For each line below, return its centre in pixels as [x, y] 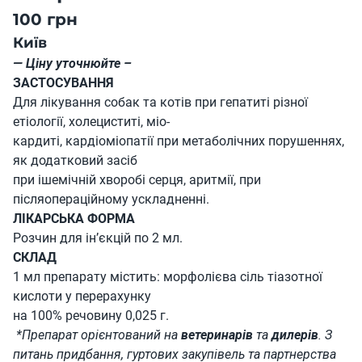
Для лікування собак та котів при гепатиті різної [160, 103]
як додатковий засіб [75, 161]
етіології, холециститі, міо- [91, 122]
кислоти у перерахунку [82, 297]
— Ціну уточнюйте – [72, 64]
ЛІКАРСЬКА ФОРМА [74, 219]
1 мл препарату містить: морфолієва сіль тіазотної [168, 277]
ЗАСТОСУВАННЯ [63, 83]
